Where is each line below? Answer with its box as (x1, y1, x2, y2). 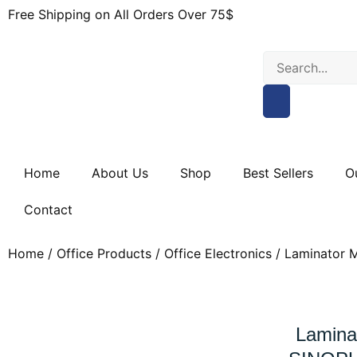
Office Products (57, 245, 151, 261)
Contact (24, 202, 73, 218)
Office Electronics (164, 245, 272, 261)
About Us (92, 165, 148, 181)
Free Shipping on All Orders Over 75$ (8, 6, 233, 22)
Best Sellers (243, 165, 313, 181)
